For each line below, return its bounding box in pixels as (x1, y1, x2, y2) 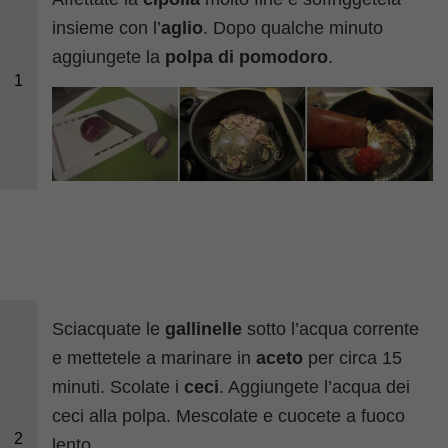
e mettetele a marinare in (52, 347, 257, 368)
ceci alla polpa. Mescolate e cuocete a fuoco (52, 405, 406, 426)
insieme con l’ (52, 18, 162, 39)
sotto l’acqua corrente (242, 318, 420, 339)
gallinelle (160, 318, 243, 339)
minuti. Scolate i (52, 376, 180, 397)
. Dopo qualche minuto (203, 18, 384, 39)
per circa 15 (303, 347, 403, 368)
